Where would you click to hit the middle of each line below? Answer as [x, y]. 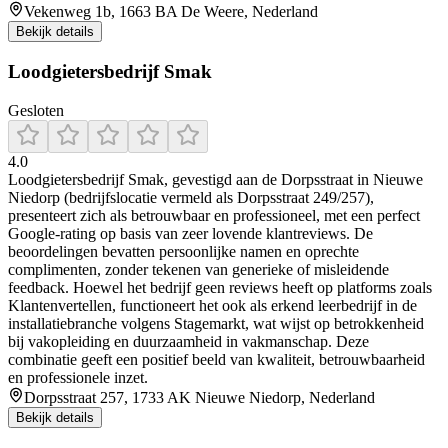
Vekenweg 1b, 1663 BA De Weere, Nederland [171, 12]
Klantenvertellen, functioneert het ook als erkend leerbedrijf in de [212, 305]
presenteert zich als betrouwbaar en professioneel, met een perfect [214, 215]
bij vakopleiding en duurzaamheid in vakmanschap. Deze [188, 341]
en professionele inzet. [78, 377]
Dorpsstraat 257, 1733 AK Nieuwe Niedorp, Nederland [199, 397]
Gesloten [36, 110]
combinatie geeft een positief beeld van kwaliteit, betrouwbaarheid [216, 359]
